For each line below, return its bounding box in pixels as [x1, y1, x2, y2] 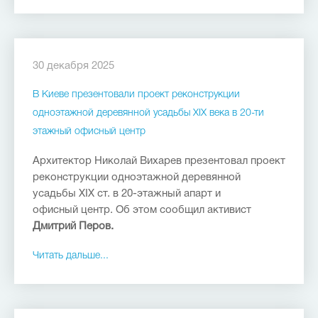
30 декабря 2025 [33, 61, 114, 71]
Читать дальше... [33, 251, 109, 261]
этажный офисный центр [33, 127, 146, 136]
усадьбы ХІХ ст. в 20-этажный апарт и [33, 189, 221, 199]
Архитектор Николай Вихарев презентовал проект [33, 156, 285, 166]
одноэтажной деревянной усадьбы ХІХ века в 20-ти [33, 109, 264, 118]
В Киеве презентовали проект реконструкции [33, 90, 240, 99]
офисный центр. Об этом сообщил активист [33, 205, 251, 215]
